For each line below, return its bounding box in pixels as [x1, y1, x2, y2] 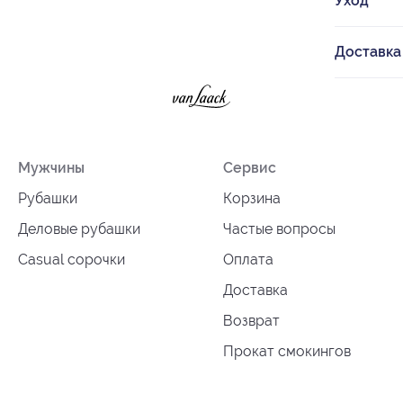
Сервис [223, 158, 276, 176]
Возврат [223, 311, 280, 329]
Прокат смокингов [223, 342, 351, 360]
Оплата [223, 250, 273, 268]
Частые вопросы [223, 219, 336, 237]
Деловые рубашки [18, 219, 140, 237]
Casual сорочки [18, 250, 125, 268]
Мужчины [18, 158, 85, 176]
